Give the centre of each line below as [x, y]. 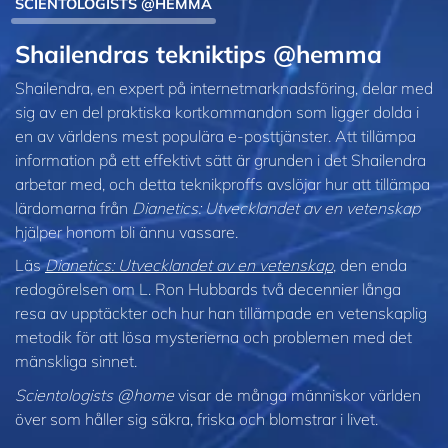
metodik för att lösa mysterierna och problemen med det [213, 337]
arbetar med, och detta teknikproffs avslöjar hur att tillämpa [222, 183]
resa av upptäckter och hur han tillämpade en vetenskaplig [221, 313]
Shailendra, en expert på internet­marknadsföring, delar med [224, 87]
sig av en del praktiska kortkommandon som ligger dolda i [217, 111]
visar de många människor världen [297, 394]
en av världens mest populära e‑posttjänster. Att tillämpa [215, 135]
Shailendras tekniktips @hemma [198, 53]
